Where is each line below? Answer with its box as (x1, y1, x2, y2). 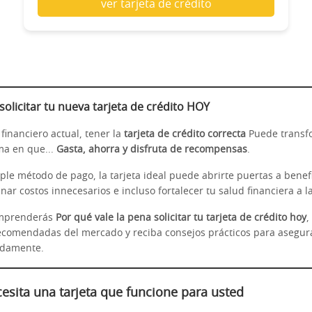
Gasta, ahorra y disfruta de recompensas (56, 144, 247, 155)
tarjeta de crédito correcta (124, 129, 246, 139)
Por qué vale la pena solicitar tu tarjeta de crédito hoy (56, 212, 306, 223)
